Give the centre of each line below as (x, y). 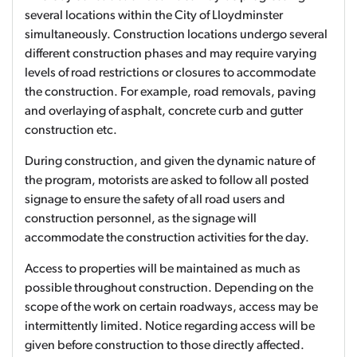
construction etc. (71, 131)
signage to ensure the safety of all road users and (155, 200)
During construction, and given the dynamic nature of (170, 162)
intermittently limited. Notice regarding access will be (170, 327)
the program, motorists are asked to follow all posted (167, 181)
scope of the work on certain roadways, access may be (171, 308)
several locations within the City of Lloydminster (154, 16)
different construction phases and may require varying (171, 54)
